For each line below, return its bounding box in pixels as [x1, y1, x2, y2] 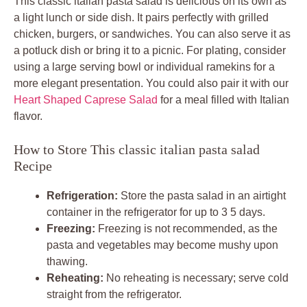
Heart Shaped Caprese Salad [14, 93, 158, 106]
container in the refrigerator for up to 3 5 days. [47, 206, 265, 218]
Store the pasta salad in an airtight [118, 189, 286, 201]
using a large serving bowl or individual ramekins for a [14, 60, 275, 73]
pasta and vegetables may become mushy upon [47, 238, 278, 251]
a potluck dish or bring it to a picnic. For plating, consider [14, 44, 286, 56]
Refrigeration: [47, 189, 118, 201]
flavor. [14, 110, 42, 122]
